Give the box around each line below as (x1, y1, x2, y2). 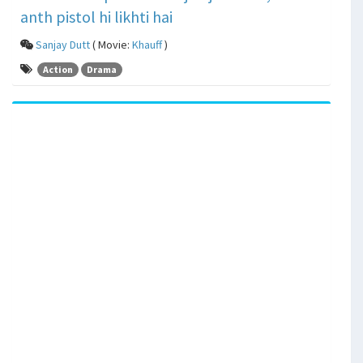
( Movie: (90, 36, 132, 52)
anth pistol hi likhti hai (20, 6, 173, 27)
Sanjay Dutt (36, 36, 90, 52)
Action (43, 63, 73, 76)
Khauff (132, 36, 162, 52)
